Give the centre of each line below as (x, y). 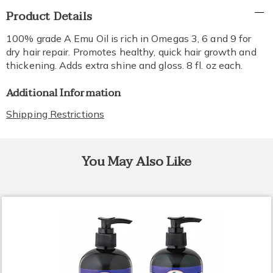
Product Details (49, 16)
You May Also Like (136, 161)
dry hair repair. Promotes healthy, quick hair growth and (131, 52)
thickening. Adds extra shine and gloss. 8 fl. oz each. (125, 65)
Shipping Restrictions (55, 114)
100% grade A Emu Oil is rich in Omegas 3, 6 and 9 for (129, 38)
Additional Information (64, 93)
